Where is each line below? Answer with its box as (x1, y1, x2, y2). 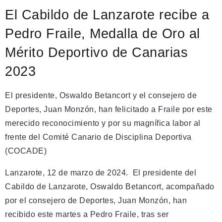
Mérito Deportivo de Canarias (5, 45, 188, 60)
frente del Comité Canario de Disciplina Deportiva (5, 133, 192, 141)
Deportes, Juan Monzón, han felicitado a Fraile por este (5, 105, 213, 113)
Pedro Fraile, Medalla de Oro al (5, 26, 200, 41)
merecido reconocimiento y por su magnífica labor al (5, 119, 201, 127)
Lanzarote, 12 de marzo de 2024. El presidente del (5, 168, 196, 177)
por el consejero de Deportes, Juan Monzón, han (5, 196, 187, 205)
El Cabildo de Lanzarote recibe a (5, 7, 209, 22)
